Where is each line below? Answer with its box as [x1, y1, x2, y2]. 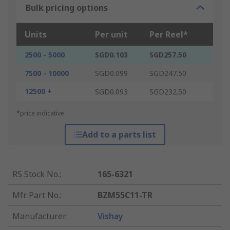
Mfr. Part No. [12, 189, 60, 201]
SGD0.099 [95, 68, 128, 79]
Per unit [95, 29, 128, 41]
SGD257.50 [149, 50, 186, 60]
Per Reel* [149, 29, 188, 41]
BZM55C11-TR [98, 189, 153, 201]
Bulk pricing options [26, 2, 108, 14]
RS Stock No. [12, 168, 60, 180]
